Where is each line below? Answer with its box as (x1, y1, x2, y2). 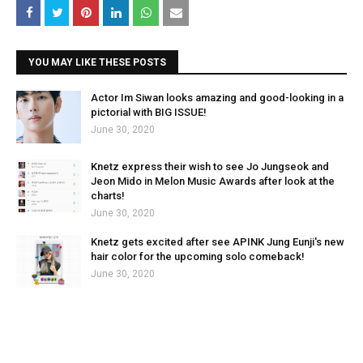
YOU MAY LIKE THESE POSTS (28, 57, 166, 68)
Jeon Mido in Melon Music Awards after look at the (91, 175, 335, 187)
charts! (91, 190, 125, 202)
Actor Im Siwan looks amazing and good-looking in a (91, 92, 344, 104)
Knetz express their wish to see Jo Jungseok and (91, 160, 329, 173)
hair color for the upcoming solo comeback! (91, 250, 305, 263)
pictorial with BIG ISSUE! (91, 106, 207, 118)
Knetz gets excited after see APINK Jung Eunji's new (91, 236, 344, 248)
